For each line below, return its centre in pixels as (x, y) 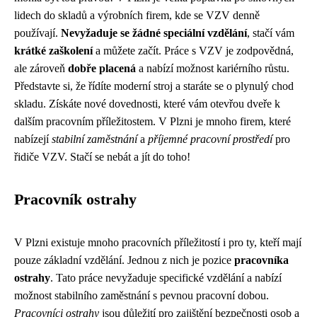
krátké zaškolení (53, 51)
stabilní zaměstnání (94, 139)
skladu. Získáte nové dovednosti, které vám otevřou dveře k (147, 104)
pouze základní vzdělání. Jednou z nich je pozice (124, 260)
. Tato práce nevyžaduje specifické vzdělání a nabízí (166, 278)
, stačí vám (271, 33)
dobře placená (102, 68)
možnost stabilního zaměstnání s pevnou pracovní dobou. (142, 295)
